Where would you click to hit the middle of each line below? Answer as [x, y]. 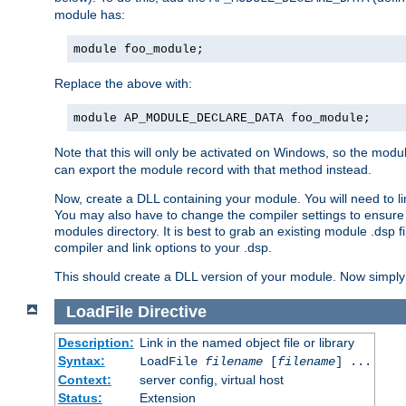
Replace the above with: [123, 83]
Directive [172, 311]
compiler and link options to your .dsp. [163, 247]
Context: [84, 380]
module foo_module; [139, 49]
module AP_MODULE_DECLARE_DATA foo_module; [222, 118]
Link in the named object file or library [246, 343]
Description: [96, 343]
